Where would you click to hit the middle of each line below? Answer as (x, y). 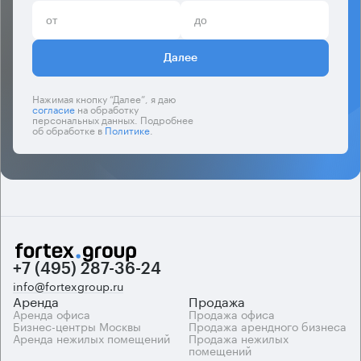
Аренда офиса (52, 313)
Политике (127, 130)
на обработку (107, 109)
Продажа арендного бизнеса (268, 326)
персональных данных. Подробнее (113, 119)
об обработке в (68, 130)
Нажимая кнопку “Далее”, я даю (104, 98)
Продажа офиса (232, 313)
